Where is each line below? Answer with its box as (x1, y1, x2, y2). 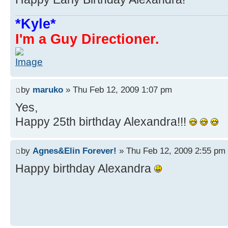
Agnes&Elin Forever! (33, 146, 117, 156)
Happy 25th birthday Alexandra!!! (15, 115, 189, 129)
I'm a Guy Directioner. (15, 31, 159, 47)
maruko (33, 84, 63, 95)
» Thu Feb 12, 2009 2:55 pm (117, 146, 225, 156)
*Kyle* (15, 16, 56, 32)
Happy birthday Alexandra (15, 162, 154, 176)
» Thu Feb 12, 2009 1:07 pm (63, 84, 172, 95)
